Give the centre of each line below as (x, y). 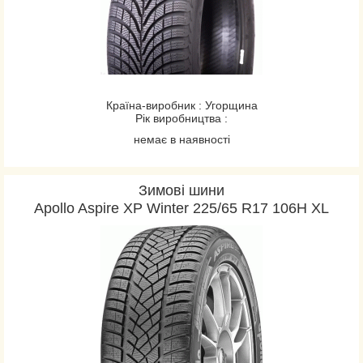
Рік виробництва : (181, 118)
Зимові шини (181, 190)
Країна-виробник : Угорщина (181, 105)
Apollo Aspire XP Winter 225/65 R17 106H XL (181, 208)
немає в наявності (181, 139)
